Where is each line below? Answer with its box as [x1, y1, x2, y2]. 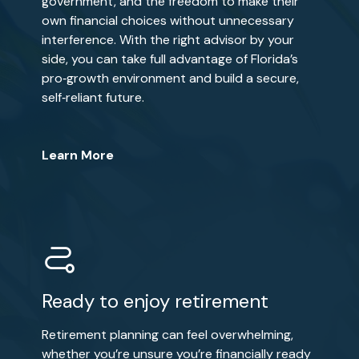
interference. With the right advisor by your [41, 31, 294, 48]
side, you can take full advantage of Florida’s [41, 50, 298, 67]
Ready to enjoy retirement [41, 288, 268, 313]
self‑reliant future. [41, 89, 144, 106]
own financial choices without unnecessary [41, 12, 294, 29]
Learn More [41, 147, 114, 163]
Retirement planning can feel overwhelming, [41, 326, 293, 343]
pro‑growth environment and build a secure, [41, 70, 299, 87]
